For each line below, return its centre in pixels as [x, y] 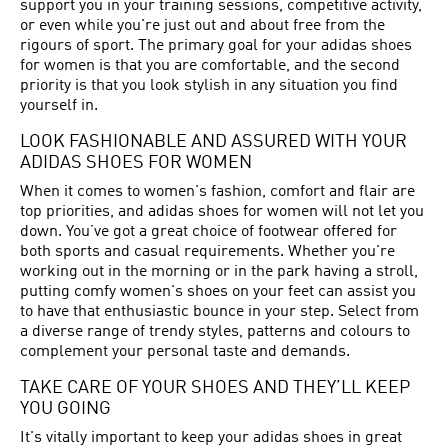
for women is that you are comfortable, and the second [210, 66]
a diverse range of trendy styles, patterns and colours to [215, 332]
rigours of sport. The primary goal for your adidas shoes [216, 46]
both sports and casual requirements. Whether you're [207, 252]
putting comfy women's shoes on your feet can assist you [218, 292]
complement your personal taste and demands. [185, 352]
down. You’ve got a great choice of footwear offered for [208, 232]
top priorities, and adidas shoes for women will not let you [222, 212]
